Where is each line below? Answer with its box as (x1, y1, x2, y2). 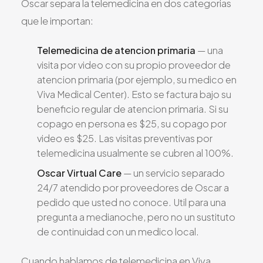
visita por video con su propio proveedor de (37, 59, 231, 72)
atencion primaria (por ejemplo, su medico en (37, 73, 237, 86)
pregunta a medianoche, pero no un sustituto (37, 211, 235, 224)
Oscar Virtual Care (37, 167, 122, 180)
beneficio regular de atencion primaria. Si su (37, 103, 228, 116)
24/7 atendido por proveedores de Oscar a (37, 181, 229, 194)
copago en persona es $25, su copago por (37, 117, 227, 130)
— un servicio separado (122, 167, 225, 180)
